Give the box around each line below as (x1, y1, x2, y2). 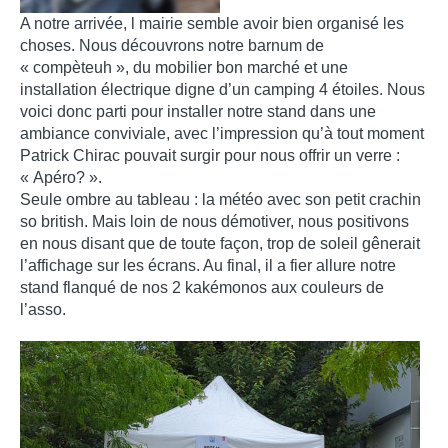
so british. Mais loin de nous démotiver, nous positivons (20, 213, 409, 231)
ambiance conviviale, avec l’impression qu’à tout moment (20, 125, 424, 143)
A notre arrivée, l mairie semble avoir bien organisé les (20, 15, 404, 33)
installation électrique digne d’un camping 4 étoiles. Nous (20, 81, 425, 99)
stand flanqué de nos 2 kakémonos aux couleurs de (20, 279, 384, 297)
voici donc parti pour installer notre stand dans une (20, 103, 376, 121)
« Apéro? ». (20, 169, 102, 187)
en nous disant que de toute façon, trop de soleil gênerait (20, 235, 420, 253)
